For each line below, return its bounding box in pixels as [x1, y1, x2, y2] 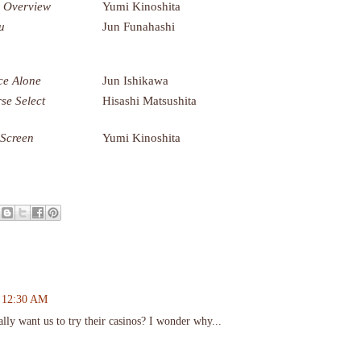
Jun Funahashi [102, 19, 175, 33]
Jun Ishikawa [102, 73, 168, 87]
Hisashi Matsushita [102, 93, 197, 107]
